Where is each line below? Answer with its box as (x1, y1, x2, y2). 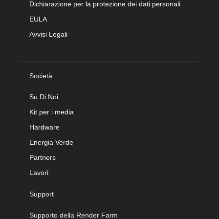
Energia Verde (29, 138, 73, 146)
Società (29, 72, 52, 80)
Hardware (29, 123, 60, 131)
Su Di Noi (29, 93, 58, 101)
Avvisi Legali (29, 30, 67, 38)
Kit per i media (29, 108, 74, 116)
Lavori (29, 169, 48, 176)
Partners (29, 153, 56, 161)
